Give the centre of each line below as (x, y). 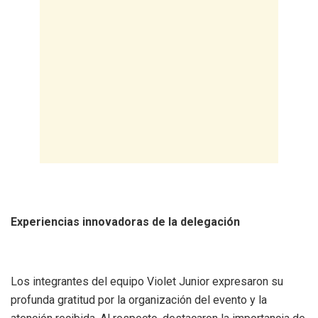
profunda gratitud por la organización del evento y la (139, 300)
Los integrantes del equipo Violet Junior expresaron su (147, 281)
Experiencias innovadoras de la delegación (125, 221)
